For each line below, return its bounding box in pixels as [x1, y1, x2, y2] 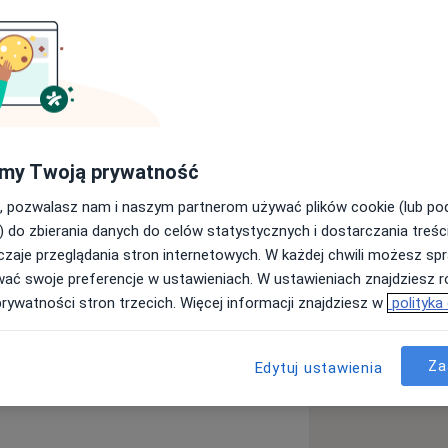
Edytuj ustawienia [254, 359, 383, 377]
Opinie [189, 259, 240, 282]
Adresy [67, 259, 120, 282]
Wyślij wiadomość [73, 180, 216, 203]
